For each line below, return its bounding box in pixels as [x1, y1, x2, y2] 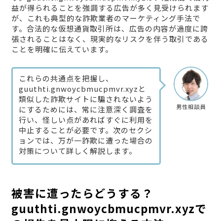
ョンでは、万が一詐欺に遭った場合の [18, 135, 153, 146]
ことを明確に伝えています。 [11, 44, 113, 55]
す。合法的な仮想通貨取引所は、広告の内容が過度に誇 [11, 23, 208, 34]
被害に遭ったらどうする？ [11, 184, 153, 201]
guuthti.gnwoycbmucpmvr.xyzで [11, 200, 207, 216]
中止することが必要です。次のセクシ [18, 125, 152, 136]
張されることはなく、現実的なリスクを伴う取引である [11, 34, 209, 44]
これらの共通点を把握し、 [18, 73, 113, 84]
